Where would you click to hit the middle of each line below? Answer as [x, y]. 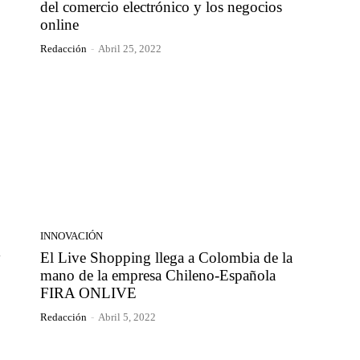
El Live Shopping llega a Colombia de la [166, 258]
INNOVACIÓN [72, 236]
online [59, 24]
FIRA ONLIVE [88, 293]
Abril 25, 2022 [130, 48]
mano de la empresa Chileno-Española [158, 276]
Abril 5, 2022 [127, 317]
